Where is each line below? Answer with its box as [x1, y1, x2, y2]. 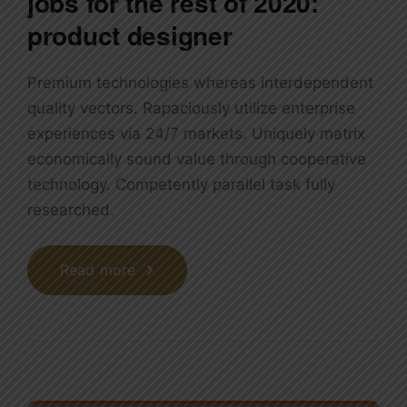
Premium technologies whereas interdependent [27, 74, 373, 93]
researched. [27, 201, 114, 220]
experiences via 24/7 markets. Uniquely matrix [27, 124, 365, 144]
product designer [27, 16, 233, 55]
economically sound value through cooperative [27, 150, 366, 169]
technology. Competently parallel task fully [27, 175, 335, 194]
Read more [60, 261, 136, 280]
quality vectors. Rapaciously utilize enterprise [27, 99, 355, 118]
